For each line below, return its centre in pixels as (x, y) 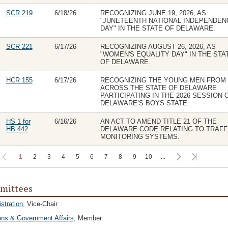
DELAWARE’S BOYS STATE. (145, 103)
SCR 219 (19, 13)
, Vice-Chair (40, 204)
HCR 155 (19, 80)
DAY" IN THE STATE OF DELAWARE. (158, 28)
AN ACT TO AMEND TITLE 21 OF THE (158, 122)
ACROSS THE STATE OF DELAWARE (158, 88)
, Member (88, 218)
